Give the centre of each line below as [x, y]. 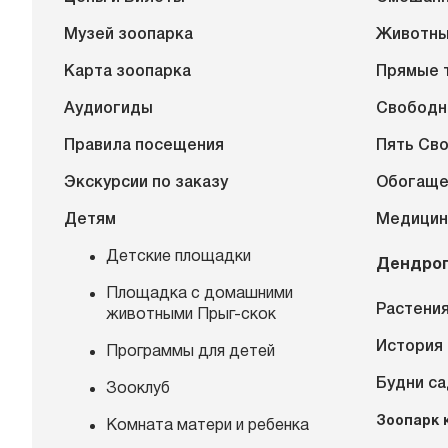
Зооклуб [138, 388]
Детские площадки [178, 256]
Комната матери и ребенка [207, 425]
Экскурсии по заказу [146, 182]
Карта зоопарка [127, 71]
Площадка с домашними [199, 293]
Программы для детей [190, 351]
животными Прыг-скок [191, 314]
